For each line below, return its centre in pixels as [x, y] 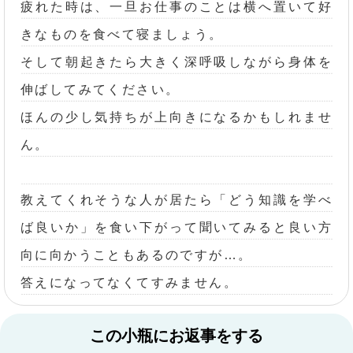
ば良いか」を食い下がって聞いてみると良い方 [176, 227]
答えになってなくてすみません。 [129, 282]
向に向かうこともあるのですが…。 [137, 255]
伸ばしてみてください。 [100, 89]
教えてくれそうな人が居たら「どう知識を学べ [176, 199]
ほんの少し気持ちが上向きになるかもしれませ [176, 117]
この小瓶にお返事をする [176, 336]
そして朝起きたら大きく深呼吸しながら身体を [176, 61]
